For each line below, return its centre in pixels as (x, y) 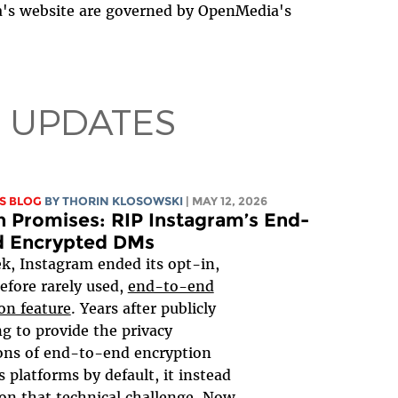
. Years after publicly (143, 308)
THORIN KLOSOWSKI (122, 201)
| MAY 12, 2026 (226, 201)
